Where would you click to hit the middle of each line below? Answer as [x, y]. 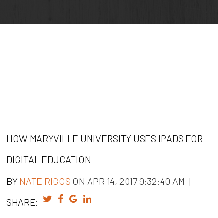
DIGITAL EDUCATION [49, 159]
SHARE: [23, 202]
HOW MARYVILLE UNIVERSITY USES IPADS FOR [105, 138]
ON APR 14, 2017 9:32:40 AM [129, 181]
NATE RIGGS [45, 181]
